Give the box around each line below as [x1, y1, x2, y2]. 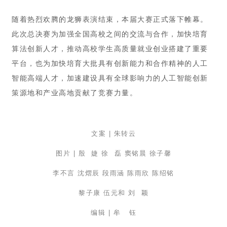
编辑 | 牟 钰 [91, 208, 136, 216]
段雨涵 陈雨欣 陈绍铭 [102, 169, 174, 177]
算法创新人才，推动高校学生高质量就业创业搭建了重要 [12, 45, 208, 53]
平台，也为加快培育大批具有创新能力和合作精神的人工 [12, 59, 208, 67]
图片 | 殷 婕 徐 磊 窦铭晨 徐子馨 [56, 149, 171, 157]
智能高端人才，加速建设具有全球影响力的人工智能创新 [12, 74, 208, 82]
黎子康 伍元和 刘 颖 [79, 188, 148, 197]
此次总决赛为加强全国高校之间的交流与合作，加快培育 [12, 30, 208, 38]
